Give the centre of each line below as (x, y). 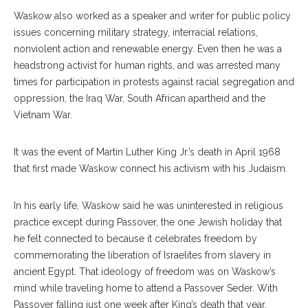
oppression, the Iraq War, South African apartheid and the (140, 98)
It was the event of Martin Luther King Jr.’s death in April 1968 (147, 152)
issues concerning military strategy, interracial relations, (136, 32)
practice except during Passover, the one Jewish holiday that (148, 222)
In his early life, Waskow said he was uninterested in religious (148, 206)
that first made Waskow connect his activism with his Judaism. (151, 168)
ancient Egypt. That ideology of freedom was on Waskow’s (145, 272)
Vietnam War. (43, 115)
